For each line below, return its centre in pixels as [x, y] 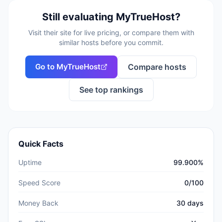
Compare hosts [157, 67]
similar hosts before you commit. [111, 42]
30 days [190, 203]
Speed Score [39, 183]
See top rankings [111, 90]
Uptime [30, 162]
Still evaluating [79, 17]
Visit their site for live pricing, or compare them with [111, 32]
